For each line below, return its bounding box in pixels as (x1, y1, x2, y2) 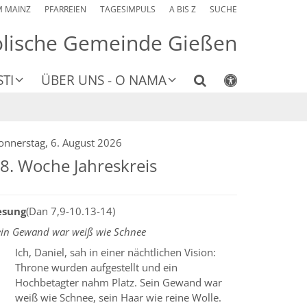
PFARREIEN (45, 3, 86, 15)
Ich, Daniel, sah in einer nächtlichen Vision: (15, 245, 216, 260)
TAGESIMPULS (100, 3, 156, 15)
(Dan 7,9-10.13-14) (26, 204, 115, 219)
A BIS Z (169, 3, 196, 15)
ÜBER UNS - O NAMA (41, 71, 167, 90)
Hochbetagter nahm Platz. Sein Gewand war (15, 275, 222, 290)
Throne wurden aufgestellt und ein (15, 260, 177, 275)
